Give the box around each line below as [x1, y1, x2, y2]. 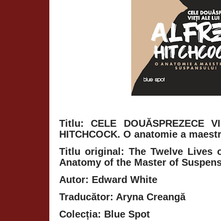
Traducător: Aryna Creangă [59, 191, 185, 202]
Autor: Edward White [59, 174, 157, 185]
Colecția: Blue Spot [59, 208, 150, 220]
